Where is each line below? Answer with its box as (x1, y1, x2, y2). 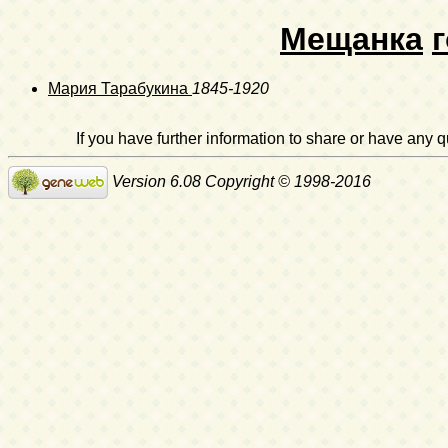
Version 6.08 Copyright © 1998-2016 (108, 172, 371, 190)
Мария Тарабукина (48, 79, 192, 97)
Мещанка (280, 21, 423, 58)
